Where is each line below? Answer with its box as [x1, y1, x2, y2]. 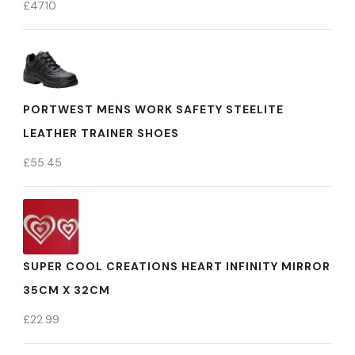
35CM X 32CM [23, 283, 110, 297]
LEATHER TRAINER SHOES [23, 126, 179, 140]
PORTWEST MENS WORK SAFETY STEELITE [23, 102, 284, 116]
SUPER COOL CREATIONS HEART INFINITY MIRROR [23, 259, 330, 273]
